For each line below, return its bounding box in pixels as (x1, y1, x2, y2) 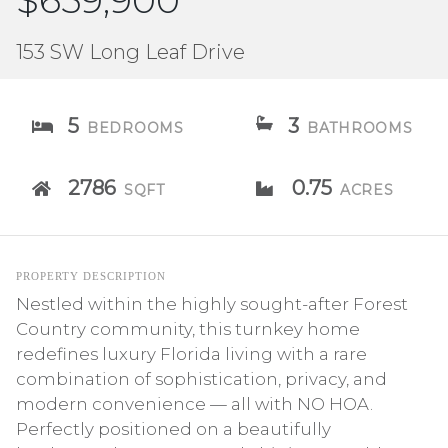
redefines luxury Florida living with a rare (16, 344, 367, 364)
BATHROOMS (307, 119, 413, 137)
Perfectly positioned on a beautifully (16, 419, 331, 439)
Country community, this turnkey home (16, 319, 360, 339)
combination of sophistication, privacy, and (16, 369, 387, 389)
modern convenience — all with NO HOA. (16, 394, 373, 414)
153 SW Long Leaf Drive (16, 40, 245, 64)
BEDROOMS (87, 119, 184, 137)
